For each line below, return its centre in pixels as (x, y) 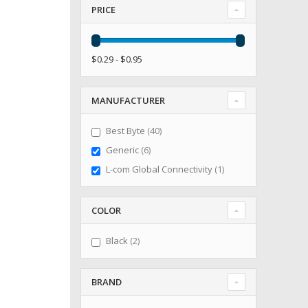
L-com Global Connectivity (160, 169)
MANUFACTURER (128, 101)
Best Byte (126, 131)
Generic (123, 150)
